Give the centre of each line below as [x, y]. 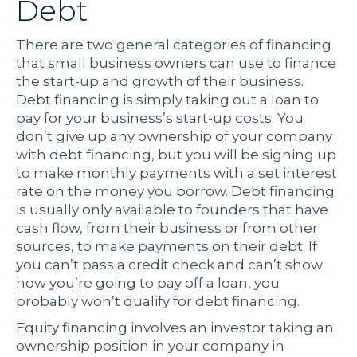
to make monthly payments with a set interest [177, 173]
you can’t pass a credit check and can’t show [169, 265]
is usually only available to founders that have [172, 210]
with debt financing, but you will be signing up [176, 155]
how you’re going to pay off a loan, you [148, 283]
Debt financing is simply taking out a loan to [167, 100]
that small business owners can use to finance [176, 63]
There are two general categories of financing [174, 45]
